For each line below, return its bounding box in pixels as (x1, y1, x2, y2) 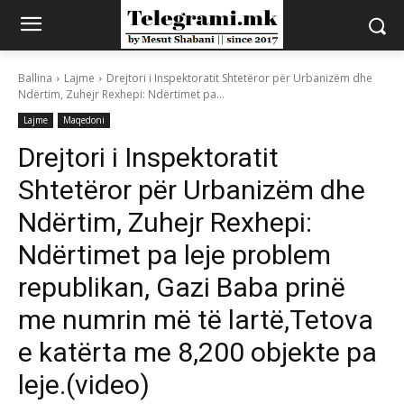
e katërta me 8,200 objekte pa (18, 336, 377, 368)
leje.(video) (18, 369, 150, 400)
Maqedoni (63, 114, 105, 126)
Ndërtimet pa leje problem (18, 239, 331, 271)
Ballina (18, 70, 52, 86)
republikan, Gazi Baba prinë (18, 271, 345, 303)
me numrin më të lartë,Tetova (18, 304, 373, 335)
